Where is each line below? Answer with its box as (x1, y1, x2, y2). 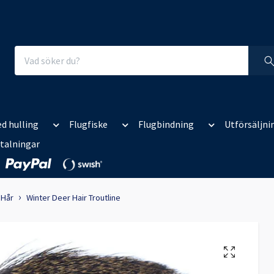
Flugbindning (138, 118, 194, 131)
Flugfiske (69, 118, 108, 131)
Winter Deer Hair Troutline (26, 192, 120, 204)
